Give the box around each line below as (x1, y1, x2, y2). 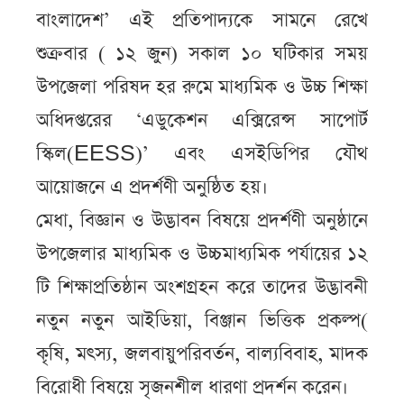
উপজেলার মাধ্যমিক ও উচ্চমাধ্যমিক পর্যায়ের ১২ (36, 240, 368, 267)
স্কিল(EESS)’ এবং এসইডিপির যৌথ (36, 140, 368, 167)
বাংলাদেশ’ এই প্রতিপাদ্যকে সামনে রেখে (36, 6, 368, 33)
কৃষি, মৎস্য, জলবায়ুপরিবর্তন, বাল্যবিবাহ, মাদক (36, 340, 368, 367)
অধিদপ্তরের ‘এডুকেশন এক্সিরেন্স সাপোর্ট (36, 106, 368, 133)
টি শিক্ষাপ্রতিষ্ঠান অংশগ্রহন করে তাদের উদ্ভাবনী (36, 273, 368, 300)
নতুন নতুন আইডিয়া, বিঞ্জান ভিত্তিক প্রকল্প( (36, 307, 368, 334)
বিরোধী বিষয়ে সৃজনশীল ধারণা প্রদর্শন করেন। (36, 373, 348, 400)
